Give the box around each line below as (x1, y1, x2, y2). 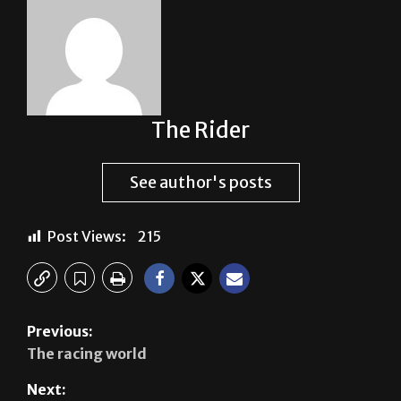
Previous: (27, 322, 93, 341)
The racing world (27, 345, 147, 363)
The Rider (151, 116, 250, 145)
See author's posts (129, 172, 272, 193)
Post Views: (47, 227, 126, 246)
